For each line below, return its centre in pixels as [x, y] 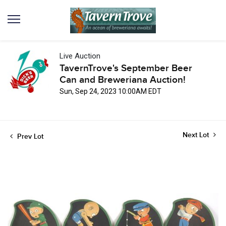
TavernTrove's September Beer [126, 68]
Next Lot [197, 135]
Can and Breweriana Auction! [123, 80]
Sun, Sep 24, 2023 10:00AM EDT [110, 91]
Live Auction [80, 56]
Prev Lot [29, 136]
